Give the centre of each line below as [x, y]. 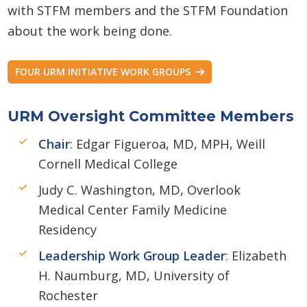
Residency [67, 229]
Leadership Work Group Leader [132, 255]
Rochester [68, 295]
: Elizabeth [256, 255]
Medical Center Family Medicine [133, 209]
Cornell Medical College [108, 163]
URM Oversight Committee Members [150, 116]
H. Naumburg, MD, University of [134, 275]
